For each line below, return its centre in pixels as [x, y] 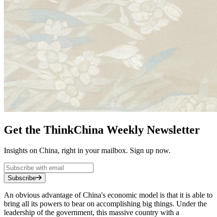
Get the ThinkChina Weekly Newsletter [102, 130]
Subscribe [22, 178]
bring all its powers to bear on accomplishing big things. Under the [105, 203]
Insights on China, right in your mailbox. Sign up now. [87, 150]
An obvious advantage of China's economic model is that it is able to [108, 195]
